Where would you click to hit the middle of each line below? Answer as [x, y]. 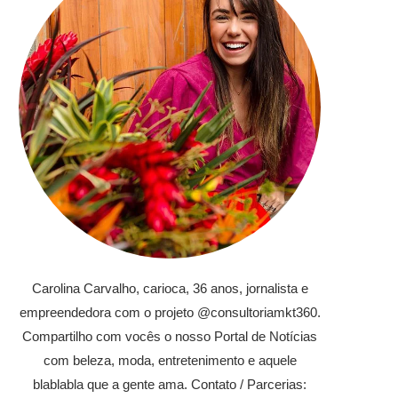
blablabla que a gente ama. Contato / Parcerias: [170, 385]
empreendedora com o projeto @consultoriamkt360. [170, 313]
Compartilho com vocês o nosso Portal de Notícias [170, 337]
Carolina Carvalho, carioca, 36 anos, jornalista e [170, 289]
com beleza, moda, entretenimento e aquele [170, 361]
